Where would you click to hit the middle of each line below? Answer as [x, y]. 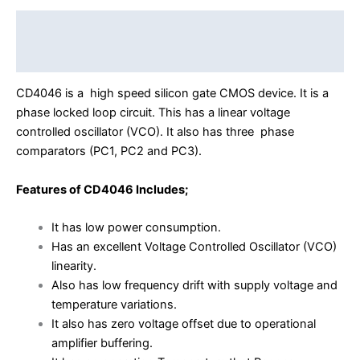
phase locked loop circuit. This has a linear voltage [153, 113]
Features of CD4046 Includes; [102, 189]
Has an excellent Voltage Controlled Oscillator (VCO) [194, 246]
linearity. [74, 266]
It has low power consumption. [136, 227]
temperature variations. [114, 304]
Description [50, 25]
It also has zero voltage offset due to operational [183, 323]
